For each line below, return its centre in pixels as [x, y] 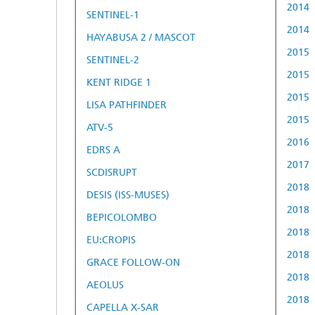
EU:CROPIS [111, 240]
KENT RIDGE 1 [119, 82]
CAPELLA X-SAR [123, 307]
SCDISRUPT [112, 172]
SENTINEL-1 [113, 15]
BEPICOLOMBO [122, 217]
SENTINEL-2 [113, 60]
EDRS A [103, 150]
